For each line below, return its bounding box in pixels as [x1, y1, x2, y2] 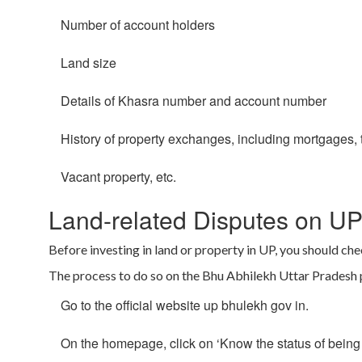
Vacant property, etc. [61, 167, 176, 187]
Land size [61, 53, 116, 73]
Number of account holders [61, 15, 215, 35]
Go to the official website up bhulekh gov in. [61, 296, 309, 315]
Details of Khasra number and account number [61, 91, 326, 111]
